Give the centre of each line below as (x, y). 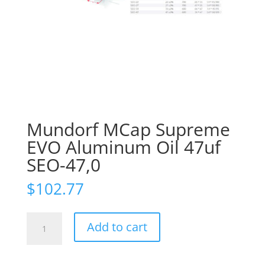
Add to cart (117, 227)
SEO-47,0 (63, 165)
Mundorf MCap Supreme (128, 130)
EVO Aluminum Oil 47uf (123, 147)
